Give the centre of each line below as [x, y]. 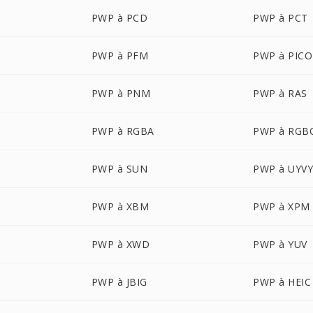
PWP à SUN [119, 169]
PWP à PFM [120, 56]
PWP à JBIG [119, 282]
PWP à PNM [121, 93]
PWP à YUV [280, 244]
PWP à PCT [281, 18]
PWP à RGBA [123, 131]
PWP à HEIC [282, 282]
